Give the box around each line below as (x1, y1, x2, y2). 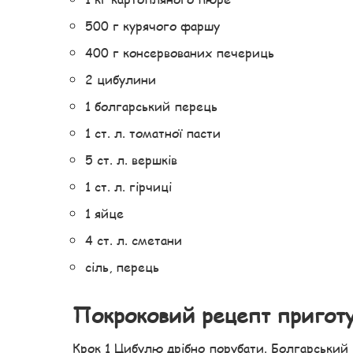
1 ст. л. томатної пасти (85, 124, 221, 143)
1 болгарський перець (85, 97, 217, 116)
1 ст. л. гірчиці (85, 177, 172, 196)
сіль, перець (85, 258, 159, 277)
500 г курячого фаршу (85, 17, 220, 35)
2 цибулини (85, 70, 156, 89)
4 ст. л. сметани (85, 231, 182, 250)
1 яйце (85, 204, 124, 223)
